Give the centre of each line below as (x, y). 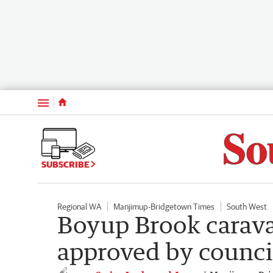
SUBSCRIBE (66, 165)
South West (247, 206)
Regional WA (79, 206)
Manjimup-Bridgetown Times (164, 206)
